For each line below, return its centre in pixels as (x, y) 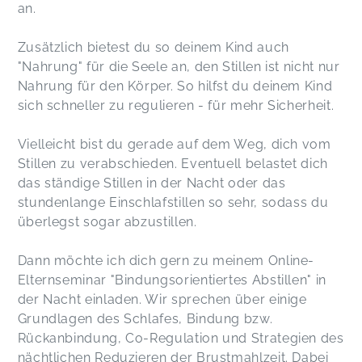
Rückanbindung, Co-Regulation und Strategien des (181, 339)
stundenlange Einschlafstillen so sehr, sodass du (173, 203)
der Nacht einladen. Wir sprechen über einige (162, 300)
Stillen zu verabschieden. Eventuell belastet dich (173, 164)
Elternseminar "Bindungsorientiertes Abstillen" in (172, 280)
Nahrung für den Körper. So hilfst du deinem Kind (175, 86)
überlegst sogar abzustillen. (107, 222)
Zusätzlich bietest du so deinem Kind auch (153, 48)
